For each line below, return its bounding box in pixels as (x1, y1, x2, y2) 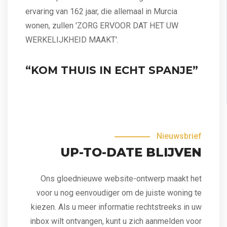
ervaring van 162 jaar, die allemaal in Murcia (25, 6, 177, 16)
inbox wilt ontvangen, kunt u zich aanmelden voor (30, 216, 202, 226)
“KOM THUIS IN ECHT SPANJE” (25, 63, 198, 77)
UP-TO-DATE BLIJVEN (60, 144, 202, 160)
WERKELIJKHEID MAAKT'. (25, 34, 119, 45)
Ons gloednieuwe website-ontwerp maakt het (41, 173, 202, 183)
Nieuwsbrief (157, 131, 202, 141)
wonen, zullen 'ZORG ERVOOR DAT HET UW (25, 20, 178, 30)
